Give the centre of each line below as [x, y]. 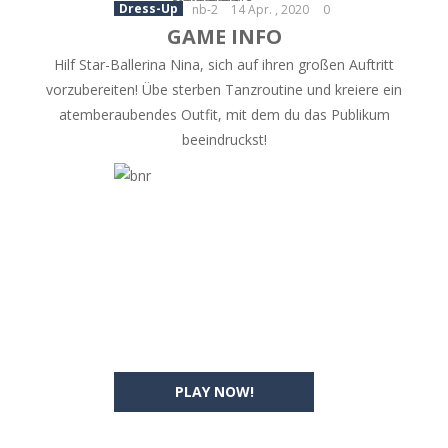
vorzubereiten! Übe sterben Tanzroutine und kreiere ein [224, 89]
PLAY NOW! [214, 391]
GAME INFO [224, 36]
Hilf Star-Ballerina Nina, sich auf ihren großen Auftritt [224, 64]
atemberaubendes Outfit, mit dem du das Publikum [224, 114]
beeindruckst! [224, 139]
